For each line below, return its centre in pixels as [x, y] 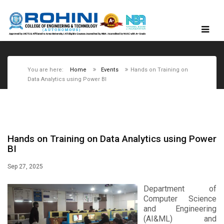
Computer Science [180, 199]
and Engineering [180, 209]
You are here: [45, 70]
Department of [180, 189]
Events [110, 70]
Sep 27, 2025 [25, 166]
